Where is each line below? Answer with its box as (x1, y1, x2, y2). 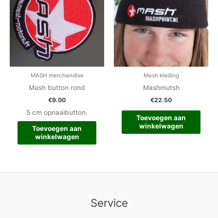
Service (90, 196, 128, 209)
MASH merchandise (30, 72, 84, 79)
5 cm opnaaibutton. (26, 109, 88, 117)
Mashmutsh (143, 84, 180, 92)
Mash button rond (29, 84, 85, 92)
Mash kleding (143, 72, 179, 79)
